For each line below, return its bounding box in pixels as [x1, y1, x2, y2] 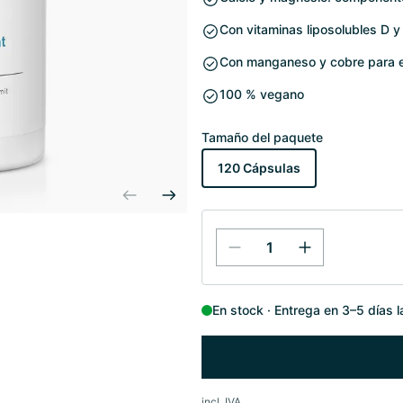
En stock [212, 302, 264, 318]
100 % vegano [219, 86, 304, 102]
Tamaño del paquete [201, 130, 323, 145]
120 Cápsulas [218, 160, 300, 175]
